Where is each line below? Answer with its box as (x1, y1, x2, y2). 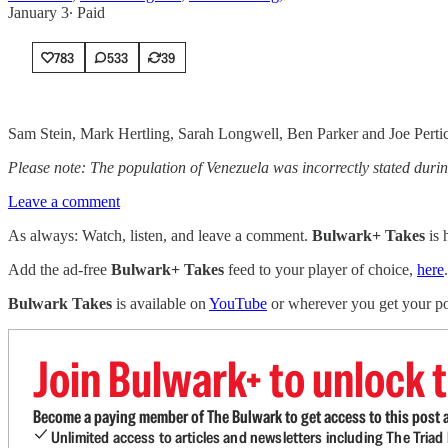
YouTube (209, 295, 267, 312)
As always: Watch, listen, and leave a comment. (8, 227, 312, 244)
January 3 (8, 4, 69, 21)
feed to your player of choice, (224, 261, 417, 278)
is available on (112, 295, 209, 312)
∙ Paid (69, 4, 105, 21)
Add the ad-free (8, 261, 111, 278)
